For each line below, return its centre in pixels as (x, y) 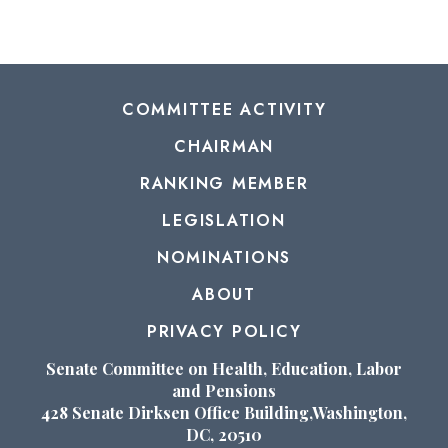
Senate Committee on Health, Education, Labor (224, 368)
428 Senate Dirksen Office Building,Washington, (224, 412)
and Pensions (224, 390)
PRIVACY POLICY (224, 331)
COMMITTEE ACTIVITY (224, 109)
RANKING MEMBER (224, 183)
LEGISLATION (224, 220)
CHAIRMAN (224, 146)
